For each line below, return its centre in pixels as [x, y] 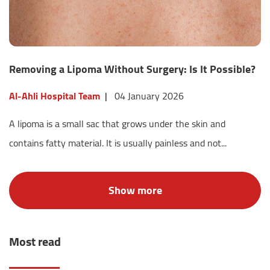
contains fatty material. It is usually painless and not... [118, 143]
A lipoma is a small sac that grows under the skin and [117, 124]
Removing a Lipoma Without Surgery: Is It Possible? [132, 69]
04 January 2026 [149, 96]
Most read [35, 242]
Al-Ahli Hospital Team [55, 96]
